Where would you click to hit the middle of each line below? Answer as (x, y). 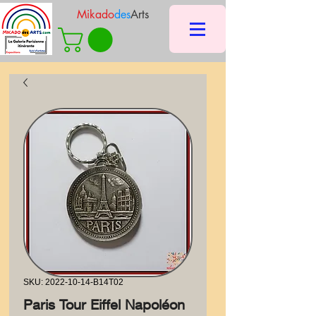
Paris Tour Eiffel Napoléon (104, 304)
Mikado (96, 14)
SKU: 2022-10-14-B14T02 (73, 282)
